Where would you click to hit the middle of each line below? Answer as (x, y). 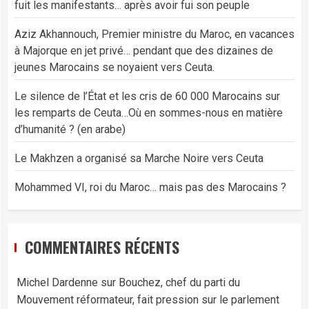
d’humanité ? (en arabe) (70, 129)
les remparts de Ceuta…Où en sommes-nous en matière (149, 113)
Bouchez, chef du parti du (179, 282)
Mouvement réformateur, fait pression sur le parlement (148, 300)
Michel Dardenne (57, 282)
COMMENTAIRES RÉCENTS (102, 247)
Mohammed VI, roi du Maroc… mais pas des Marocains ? (150, 187)
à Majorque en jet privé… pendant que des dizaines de (144, 51)
